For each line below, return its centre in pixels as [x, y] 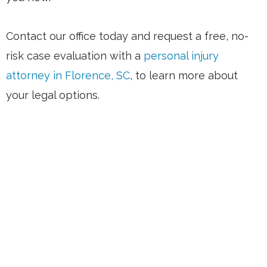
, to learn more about [184, 75]
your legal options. [53, 95]
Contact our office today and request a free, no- [127, 36]
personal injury [181, 55]
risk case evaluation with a [75, 55]
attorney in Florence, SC [68, 75]
